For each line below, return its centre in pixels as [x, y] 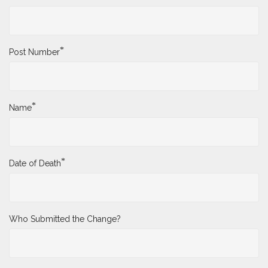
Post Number [34, 52]
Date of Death [35, 164]
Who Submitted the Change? [65, 219]
